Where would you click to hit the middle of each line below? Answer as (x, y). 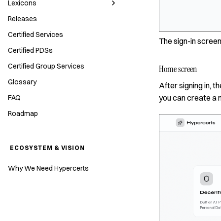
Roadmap (23, 113)
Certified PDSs (30, 50)
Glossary (22, 82)
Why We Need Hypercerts (48, 168)
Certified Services (36, 35)
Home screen (178, 69)
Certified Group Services (46, 66)
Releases (22, 19)
